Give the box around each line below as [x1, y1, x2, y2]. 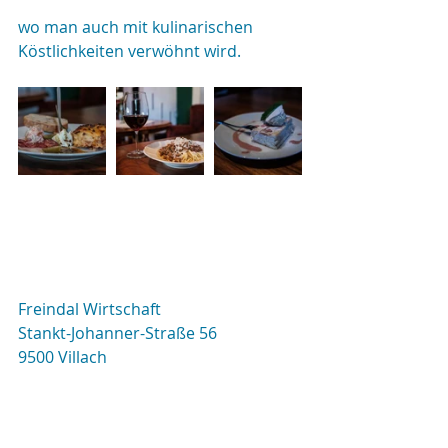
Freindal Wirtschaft [18, 298, 161, 320]
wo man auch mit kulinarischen [18, 16, 257, 38]
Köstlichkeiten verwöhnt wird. [18, 40, 241, 62]
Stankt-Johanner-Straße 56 [18, 322, 217, 344]
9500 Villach [18, 346, 107, 368]
